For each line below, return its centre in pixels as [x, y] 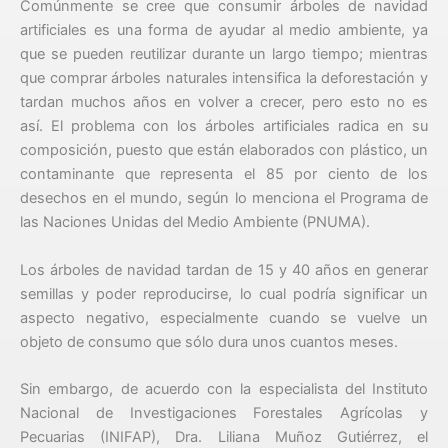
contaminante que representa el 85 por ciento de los [224, 174]
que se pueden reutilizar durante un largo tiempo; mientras [224, 54]
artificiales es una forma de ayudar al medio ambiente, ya [224, 30]
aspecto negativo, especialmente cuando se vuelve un [224, 317]
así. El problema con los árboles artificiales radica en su [224, 126]
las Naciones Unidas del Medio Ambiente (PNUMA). [197, 222]
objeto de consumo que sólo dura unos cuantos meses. [211, 341]
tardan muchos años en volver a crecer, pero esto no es [224, 102]
